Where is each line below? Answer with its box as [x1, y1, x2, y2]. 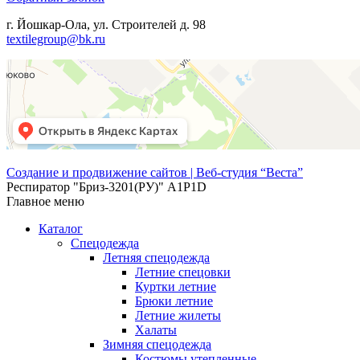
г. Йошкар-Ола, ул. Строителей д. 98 [6, 18, 206, 32]
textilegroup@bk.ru [6, 32, 105, 47]
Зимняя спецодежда [103, 337, 211, 352]
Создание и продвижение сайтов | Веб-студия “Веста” [6, 166, 303, 180]
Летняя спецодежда [103, 251, 210, 265]
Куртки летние [135, 280, 216, 294]
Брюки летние [135, 294, 213, 309]
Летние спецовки [135, 265, 231, 280]
